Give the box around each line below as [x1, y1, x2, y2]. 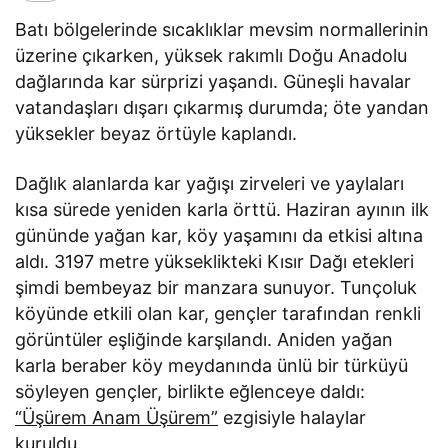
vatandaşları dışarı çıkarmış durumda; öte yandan [15, 97, 430, 119]
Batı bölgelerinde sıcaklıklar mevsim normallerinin [15, 19, 430, 41]
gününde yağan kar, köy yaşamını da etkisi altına [15, 225, 424, 247]
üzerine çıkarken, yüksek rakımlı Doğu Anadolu [15, 45, 408, 67]
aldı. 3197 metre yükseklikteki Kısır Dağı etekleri [15, 251, 415, 273]
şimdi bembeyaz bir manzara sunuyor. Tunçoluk [15, 277, 418, 299]
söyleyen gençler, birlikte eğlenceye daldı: [15, 381, 366, 403]
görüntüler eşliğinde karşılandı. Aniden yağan [15, 329, 394, 351]
